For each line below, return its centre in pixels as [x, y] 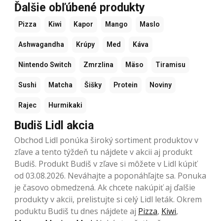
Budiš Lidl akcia [54, 125]
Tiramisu [170, 64]
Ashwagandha [41, 44]
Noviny [161, 85]
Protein [126, 85]
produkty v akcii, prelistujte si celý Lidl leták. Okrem [108, 199]
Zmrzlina [98, 64]
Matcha [60, 85]
